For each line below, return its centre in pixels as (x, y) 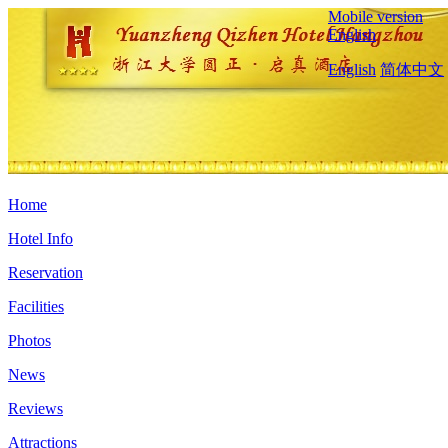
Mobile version (375, 16)
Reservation (45, 272)
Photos (29, 340)
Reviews (35, 408)
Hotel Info (40, 238)
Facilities (36, 306)
